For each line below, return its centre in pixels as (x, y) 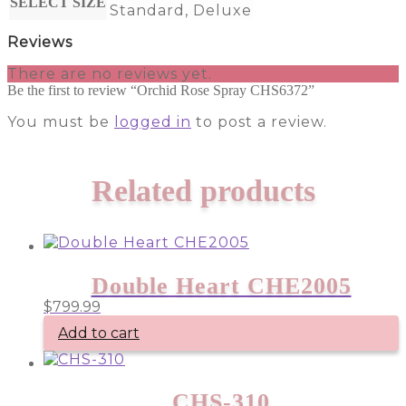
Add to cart (99, 333)
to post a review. (259, 121)
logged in (153, 121)
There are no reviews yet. (110, 73)
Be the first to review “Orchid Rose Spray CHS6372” (161, 90)
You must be (61, 121)
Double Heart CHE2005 (221, 285)
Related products (203, 190)
